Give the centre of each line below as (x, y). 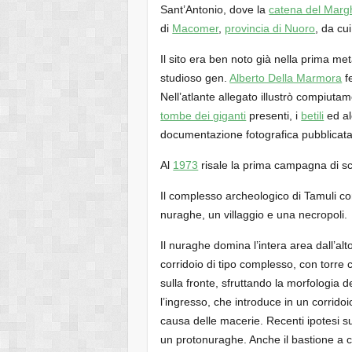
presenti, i (274, 115)
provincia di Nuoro (270, 28)
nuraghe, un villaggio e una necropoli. (254, 214)
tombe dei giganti (203, 115)
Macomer (196, 28)
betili (313, 115)
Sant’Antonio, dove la (215, 9)
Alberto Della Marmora (286, 77)
